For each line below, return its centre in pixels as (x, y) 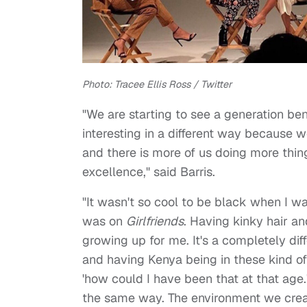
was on (104, 221)
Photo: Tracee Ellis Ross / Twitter (157, 85)
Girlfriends (155, 221)
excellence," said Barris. (150, 172)
